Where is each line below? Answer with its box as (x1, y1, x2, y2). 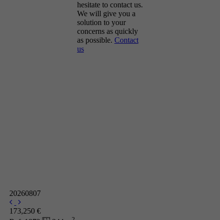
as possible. (77, 35, 114, 44)
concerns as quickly (77, 27, 138, 35)
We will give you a (77, 9, 136, 18)
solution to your (77, 18, 126, 27)
